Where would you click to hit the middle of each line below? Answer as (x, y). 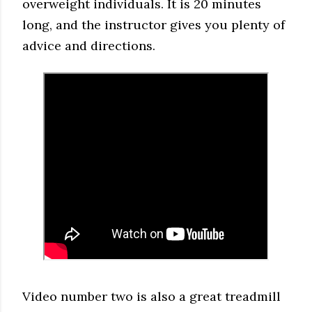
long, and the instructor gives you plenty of (154, 24)
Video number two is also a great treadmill (151, 296)
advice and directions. (89, 45)
